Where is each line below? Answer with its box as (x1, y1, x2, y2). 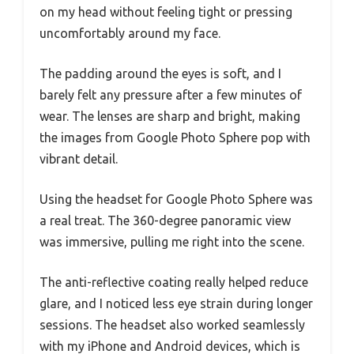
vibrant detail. (40, 151, 118, 166)
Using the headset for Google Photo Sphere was (40, 191, 313, 206)
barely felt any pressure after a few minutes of (40, 87, 302, 102)
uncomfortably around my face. (40, 25, 220, 40)
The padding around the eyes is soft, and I (40, 66, 281, 81)
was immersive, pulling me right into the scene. (40, 234, 304, 249)
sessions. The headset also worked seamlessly (40, 317, 305, 332)
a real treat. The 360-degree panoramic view (40, 213, 291, 228)
